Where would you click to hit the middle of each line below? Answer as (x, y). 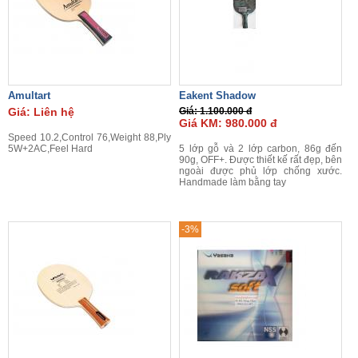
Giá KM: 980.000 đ (228, 123)
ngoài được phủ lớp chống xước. (261, 171)
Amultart (29, 95)
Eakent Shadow (217, 95)
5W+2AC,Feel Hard (50, 149)
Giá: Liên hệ (41, 112)
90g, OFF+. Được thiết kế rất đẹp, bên (261, 160)
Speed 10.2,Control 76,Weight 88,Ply (89, 137)
